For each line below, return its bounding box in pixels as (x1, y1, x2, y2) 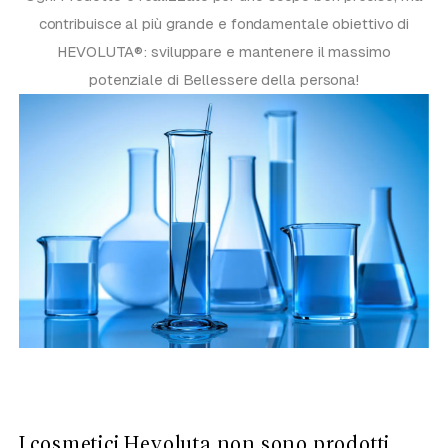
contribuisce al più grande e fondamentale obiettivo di (38, 14, 410, 32)
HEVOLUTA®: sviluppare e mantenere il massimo (57, 42, 391, 60)
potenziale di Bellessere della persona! (88, 70, 360, 88)
